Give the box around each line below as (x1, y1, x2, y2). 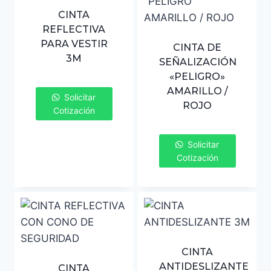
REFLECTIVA (42, 23, 105, 35)
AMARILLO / (166, 85, 228, 97)
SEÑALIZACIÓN (158, 56, 237, 68)
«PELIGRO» (169, 70, 225, 82)
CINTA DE (173, 41, 221, 53)
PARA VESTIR (40, 38, 108, 50)
